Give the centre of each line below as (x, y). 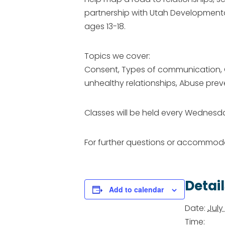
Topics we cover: (117, 56)
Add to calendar (136, 189)
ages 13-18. (105, 26)
